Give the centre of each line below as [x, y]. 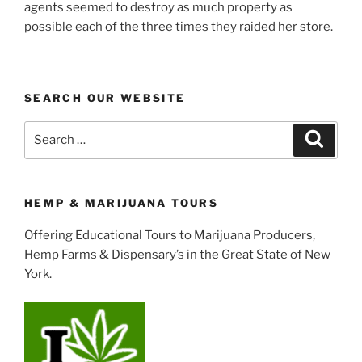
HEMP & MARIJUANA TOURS [121, 202]
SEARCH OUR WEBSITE [105, 98]
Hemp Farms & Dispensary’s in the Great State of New [177, 255]
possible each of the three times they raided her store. [179, 26]
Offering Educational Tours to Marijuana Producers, [170, 236]
